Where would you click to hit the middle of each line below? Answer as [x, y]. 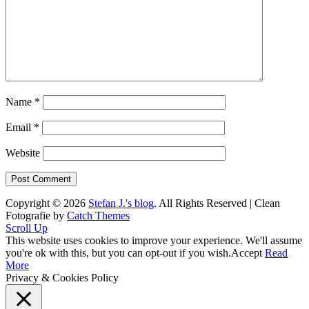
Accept [247, 252]
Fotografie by [36, 215]
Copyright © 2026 [47, 203]
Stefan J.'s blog [121, 203]
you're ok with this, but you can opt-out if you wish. [118, 252]
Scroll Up [27, 228]
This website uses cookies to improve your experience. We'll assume [154, 240]
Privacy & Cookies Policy [62, 277]
